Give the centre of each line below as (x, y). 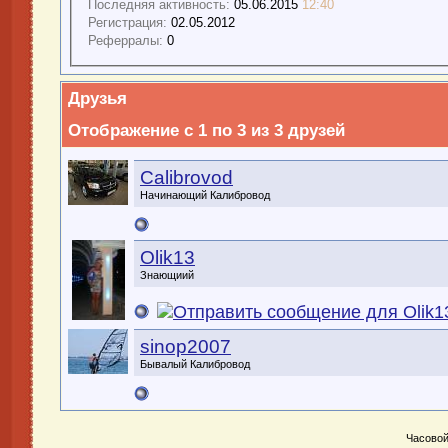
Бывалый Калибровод (195, 364)
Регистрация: (127, 22)
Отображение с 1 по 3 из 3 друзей (206, 131)
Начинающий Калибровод (205, 195)
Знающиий (167, 275)
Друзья (97, 99)
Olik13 (167, 258)
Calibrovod (186, 178)
